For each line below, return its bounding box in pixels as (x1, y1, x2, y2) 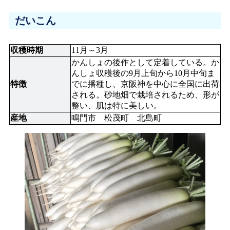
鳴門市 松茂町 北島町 (71, 113, 162, 122)
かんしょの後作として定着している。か (71, 58, 219, 67)
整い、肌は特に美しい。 (71, 101, 162, 110)
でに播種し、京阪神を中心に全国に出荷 (71, 80, 219, 88)
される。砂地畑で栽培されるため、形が (71, 90, 219, 99)
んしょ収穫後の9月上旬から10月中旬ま (71, 69, 215, 78)
